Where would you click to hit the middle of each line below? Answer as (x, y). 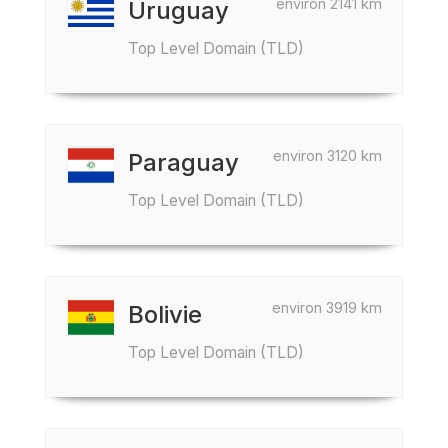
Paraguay (183, 162)
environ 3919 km (327, 307)
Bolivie (165, 314)
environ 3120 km (327, 155)
